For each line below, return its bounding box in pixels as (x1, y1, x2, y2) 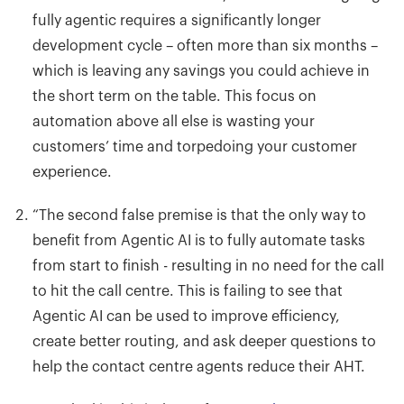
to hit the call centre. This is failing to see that (32, 283, 343, 298)
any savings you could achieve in (145, 63, 370, 78)
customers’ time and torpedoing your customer (32, 139, 357, 154)
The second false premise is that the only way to (39, 207, 366, 223)
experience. (32, 164, 112, 179)
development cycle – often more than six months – (32, 38, 378, 53)
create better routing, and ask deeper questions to (32, 334, 376, 349)
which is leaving (32, 63, 145, 78)
